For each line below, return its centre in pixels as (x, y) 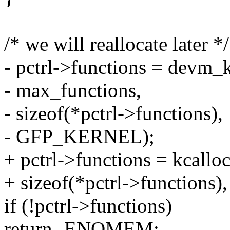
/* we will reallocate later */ (117, 44)
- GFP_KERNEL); (79, 137)
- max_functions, (73, 90)
